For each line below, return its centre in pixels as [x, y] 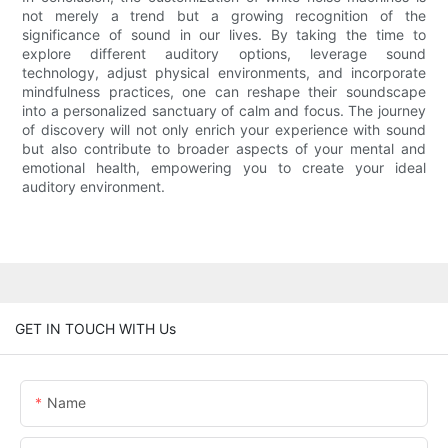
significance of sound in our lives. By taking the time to [224, 35]
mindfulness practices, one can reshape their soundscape [224, 92]
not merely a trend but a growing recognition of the [224, 16]
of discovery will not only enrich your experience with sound [224, 130]
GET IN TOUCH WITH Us [95, 328]
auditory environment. [94, 187]
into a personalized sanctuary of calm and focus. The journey [224, 111]
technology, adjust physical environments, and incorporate [224, 73]
